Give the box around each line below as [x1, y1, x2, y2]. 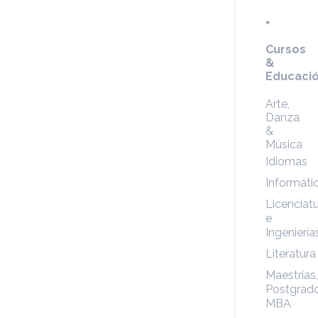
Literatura [265, 247, 316, 261]
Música [265, 138, 302, 151]
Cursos [265, 43, 306, 56]
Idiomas [265, 155, 307, 168]
